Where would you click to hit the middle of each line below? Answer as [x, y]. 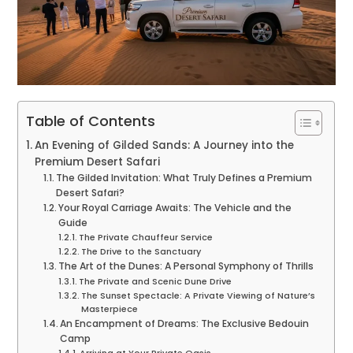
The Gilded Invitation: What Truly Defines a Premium [184, 178]
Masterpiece [110, 309]
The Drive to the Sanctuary [141, 252]
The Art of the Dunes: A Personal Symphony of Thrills [186, 266]
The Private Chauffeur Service [146, 238]
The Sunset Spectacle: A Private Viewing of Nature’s [199, 296]
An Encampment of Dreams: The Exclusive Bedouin [185, 324]
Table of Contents [91, 121]
